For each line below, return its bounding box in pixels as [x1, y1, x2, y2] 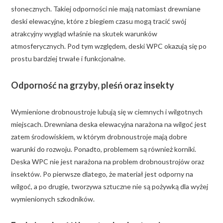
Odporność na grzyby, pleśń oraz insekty [11, 79, 174, 91]
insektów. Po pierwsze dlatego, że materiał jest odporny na [11, 169, 193, 178]
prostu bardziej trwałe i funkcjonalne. [11, 54, 125, 63]
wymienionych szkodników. [11, 194, 95, 203]
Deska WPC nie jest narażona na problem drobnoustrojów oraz [11, 157, 204, 166]
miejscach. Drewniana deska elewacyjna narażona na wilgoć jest [11, 119, 207, 128]
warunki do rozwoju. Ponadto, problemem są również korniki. [11, 144, 196, 153]
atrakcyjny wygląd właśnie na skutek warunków [11, 29, 157, 38]
